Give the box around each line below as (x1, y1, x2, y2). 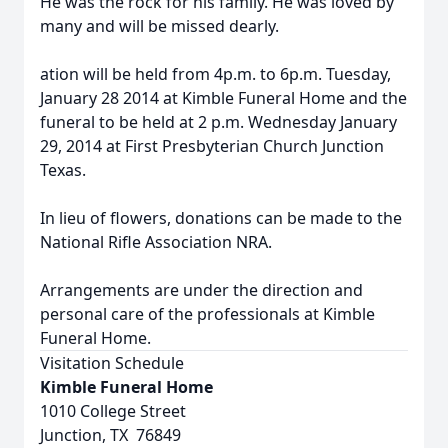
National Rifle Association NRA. (40, 231, 272, 253)
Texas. (40, 159, 86, 181)
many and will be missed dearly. (40, 15, 279, 37)
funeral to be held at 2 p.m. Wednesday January (40, 111, 397, 133)
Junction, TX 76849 (40, 424, 181, 446)
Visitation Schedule (40, 352, 184, 374)
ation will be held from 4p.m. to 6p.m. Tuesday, (40, 63, 391, 85)
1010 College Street (40, 400, 186, 422)
